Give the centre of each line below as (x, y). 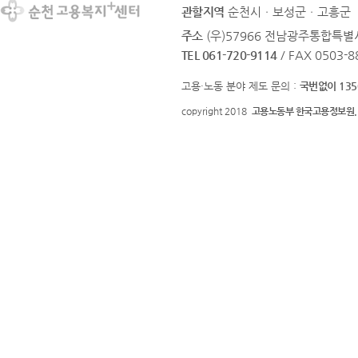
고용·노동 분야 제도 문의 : (241, 86)
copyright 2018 (217, 111)
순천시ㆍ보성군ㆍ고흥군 (289, 12)
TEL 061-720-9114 (229, 55)
